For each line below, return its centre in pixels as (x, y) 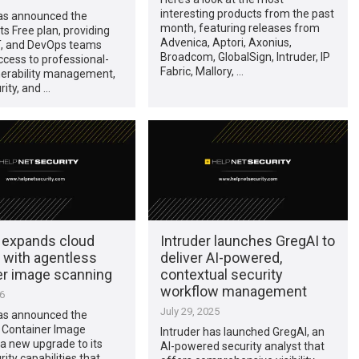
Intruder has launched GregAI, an (242, 331)
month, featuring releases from (240, 28)
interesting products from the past (247, 13)
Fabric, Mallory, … (202, 71)
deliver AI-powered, (221, 257)
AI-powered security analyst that (242, 346)
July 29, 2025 (190, 311)
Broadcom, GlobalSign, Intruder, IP (245, 56)
